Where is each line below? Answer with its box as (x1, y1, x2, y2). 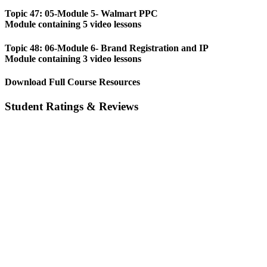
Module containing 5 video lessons (5, 19, 141, 30)
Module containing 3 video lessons (5, 53, 141, 64)
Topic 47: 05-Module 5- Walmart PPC (5, 8, 158, 19)
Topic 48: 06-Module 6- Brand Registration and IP (5, 42, 209, 53)
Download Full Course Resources (5, 76, 140, 87)
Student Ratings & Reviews (5, 100, 138, 113)
